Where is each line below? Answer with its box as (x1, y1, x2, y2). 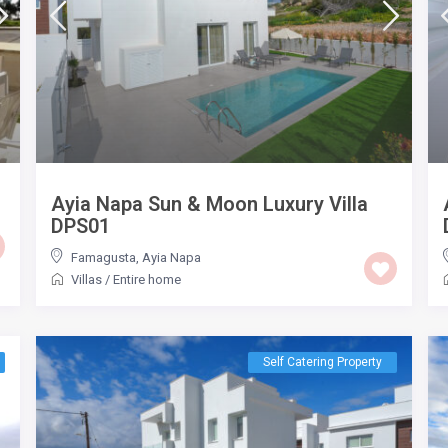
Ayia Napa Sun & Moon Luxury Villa (51, 191, 369, 216)
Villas (71, 271, 103, 287)
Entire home (113, 271, 182, 287)
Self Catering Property (262, 354, 382, 369)
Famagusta (71, 249, 137, 265)
